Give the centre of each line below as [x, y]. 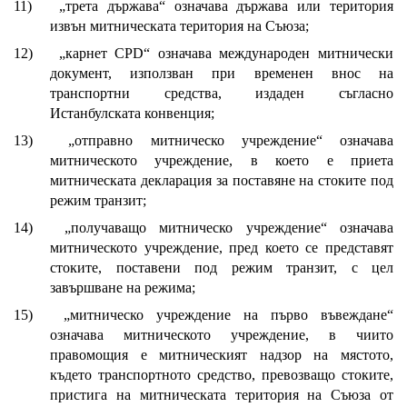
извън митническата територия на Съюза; [179, 26]
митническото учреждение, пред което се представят [222, 248]
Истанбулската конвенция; [132, 114]
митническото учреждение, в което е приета [222, 161]
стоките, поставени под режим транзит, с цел [222, 268]
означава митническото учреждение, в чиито [222, 335]
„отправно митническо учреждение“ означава [231, 141]
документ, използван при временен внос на [222, 74]
